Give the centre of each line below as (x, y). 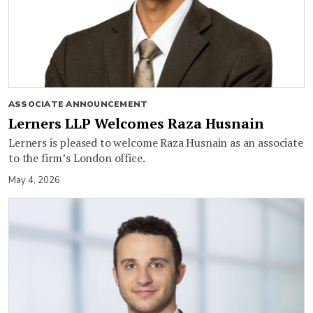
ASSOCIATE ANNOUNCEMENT (78, 104)
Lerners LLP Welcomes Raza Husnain (136, 123)
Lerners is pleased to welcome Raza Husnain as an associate (156, 142)
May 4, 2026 (34, 180)
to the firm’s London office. (77, 158)
